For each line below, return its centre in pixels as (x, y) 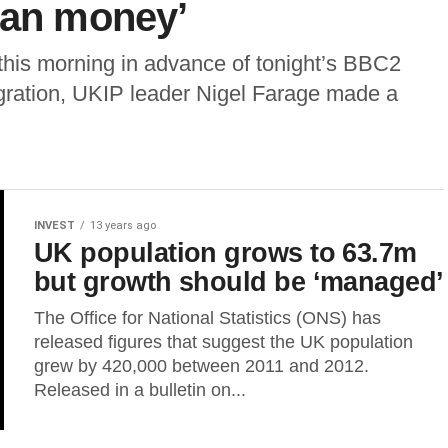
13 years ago (123, 225)
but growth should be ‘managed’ (239, 281)
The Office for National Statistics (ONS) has (207, 318)
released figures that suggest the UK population (223, 342)
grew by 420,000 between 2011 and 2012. (201, 366)
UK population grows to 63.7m (225, 252)
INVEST (54, 225)
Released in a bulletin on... (140, 390)
